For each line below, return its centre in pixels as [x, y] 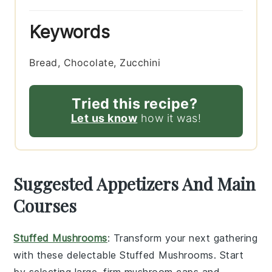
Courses [45, 205]
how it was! [169, 118]
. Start [229, 255]
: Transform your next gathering [182, 238]
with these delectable [67, 255]
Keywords [70, 32]
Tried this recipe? [134, 103]
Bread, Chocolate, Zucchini [95, 62]
